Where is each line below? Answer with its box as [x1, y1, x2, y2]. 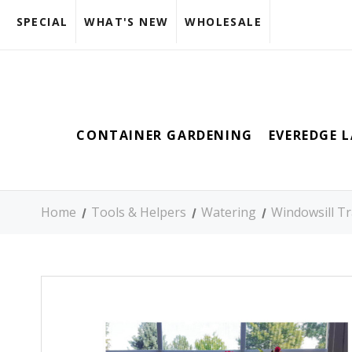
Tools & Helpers [91, 203, 187, 222]
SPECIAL [16, 14, 68, 29]
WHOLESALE [185, 14, 262, 29]
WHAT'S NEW [84, 14, 169, 29]
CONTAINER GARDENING [76, 126, 253, 145]
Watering [201, 203, 257, 222]
